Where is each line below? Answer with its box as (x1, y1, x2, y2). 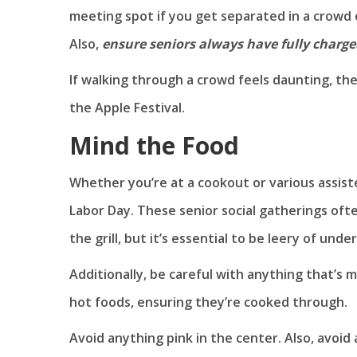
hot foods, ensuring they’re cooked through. (69, 292, 347, 311)
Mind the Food (69, 128, 239, 162)
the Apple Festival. (69, 98, 185, 116)
